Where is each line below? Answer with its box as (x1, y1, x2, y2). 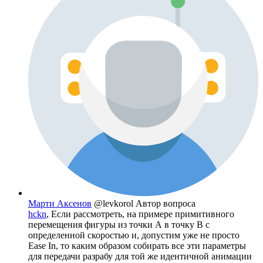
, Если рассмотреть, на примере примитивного (46, 208, 234, 219)
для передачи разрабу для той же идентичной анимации (28, 251, 252, 261)
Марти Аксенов (28, 198, 92, 208)
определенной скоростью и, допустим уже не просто (28, 230, 240, 240)
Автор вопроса (136, 198, 195, 208)
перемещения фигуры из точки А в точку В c (28, 219, 210, 230)
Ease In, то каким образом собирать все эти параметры (28, 240, 246, 251)
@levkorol (94, 198, 136, 208)
